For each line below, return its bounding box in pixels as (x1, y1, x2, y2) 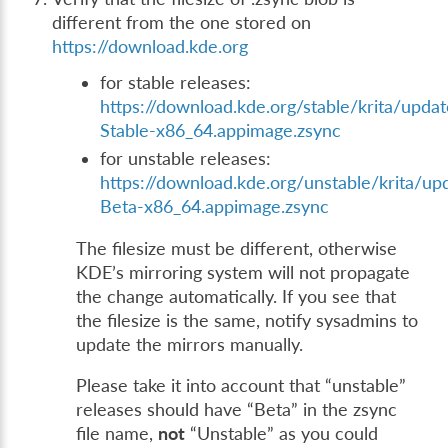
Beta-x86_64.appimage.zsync (100, 196, 330, 218)
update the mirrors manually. (76, 333, 304, 355)
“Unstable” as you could (185, 423, 379, 445)
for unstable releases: (100, 148, 272, 170)
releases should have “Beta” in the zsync (76, 399, 398, 421)
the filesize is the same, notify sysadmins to (76, 309, 419, 331)
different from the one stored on (52, 11, 312, 33)
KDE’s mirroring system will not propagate (76, 261, 411, 283)
